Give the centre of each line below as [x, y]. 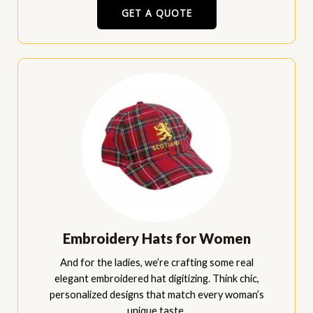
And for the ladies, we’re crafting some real [156, 263]
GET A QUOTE [156, 13]
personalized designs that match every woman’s [156, 295]
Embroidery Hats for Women [156, 239]
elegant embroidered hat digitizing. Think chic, [156, 279]
